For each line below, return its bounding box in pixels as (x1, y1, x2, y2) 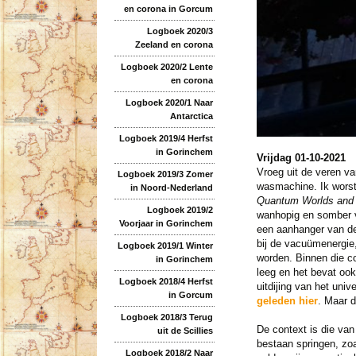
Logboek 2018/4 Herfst (119, 276, 213, 286)
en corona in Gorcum (124, 3, 213, 14)
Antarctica (170, 110, 213, 121)
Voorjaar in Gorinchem (119, 218, 213, 228)
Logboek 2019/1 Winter (118, 240, 213, 250)
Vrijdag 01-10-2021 (256, 152, 346, 164)
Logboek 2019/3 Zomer (118, 168, 213, 179)
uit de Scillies (157, 325, 213, 335)
